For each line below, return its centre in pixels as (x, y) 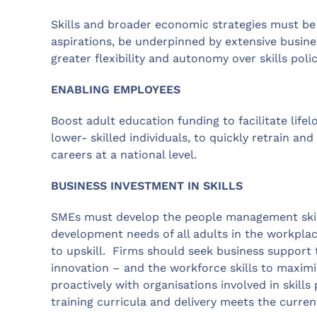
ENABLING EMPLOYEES (116, 89)
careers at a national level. (124, 154)
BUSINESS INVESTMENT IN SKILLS (147, 185)
